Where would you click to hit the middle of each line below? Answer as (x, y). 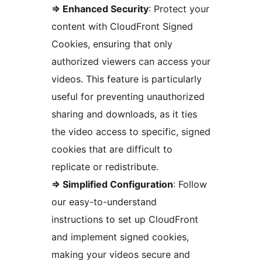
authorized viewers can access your (131, 62)
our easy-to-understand (104, 202)
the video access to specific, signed (131, 132)
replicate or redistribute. (105, 167)
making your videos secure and (121, 255)
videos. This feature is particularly (127, 79)
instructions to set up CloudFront (125, 220)
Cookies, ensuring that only (112, 44)
